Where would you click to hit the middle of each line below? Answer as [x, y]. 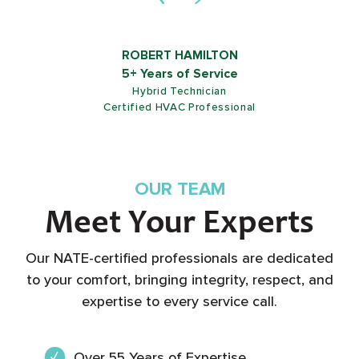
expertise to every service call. [179, 302]
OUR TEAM [179, 189]
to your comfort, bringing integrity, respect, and [179, 280]
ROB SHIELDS [179, 63]
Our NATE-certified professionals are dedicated [179, 258]
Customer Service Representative [179, 99]
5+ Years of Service [179, 82]
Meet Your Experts [179, 225]
